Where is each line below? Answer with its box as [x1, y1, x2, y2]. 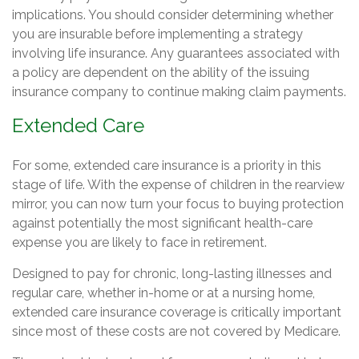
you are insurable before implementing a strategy [12, 26, 303, 42]
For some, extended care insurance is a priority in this [12, 158, 321, 173]
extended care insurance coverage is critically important [12, 305, 341, 320]
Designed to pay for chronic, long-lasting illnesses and [12, 266, 332, 281]
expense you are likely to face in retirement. [12, 235, 267, 250]
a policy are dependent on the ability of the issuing [12, 65, 309, 80]
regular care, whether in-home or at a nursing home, [12, 285, 315, 301]
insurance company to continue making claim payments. [12, 84, 346, 99]
